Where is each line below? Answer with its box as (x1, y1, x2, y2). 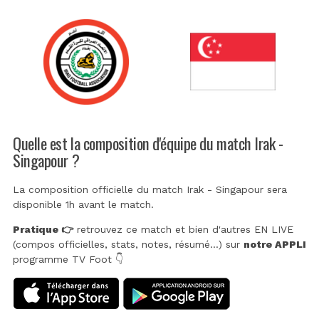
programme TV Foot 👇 (13, 253, 123, 266)
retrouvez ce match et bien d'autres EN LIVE (73, 224, 293, 236)
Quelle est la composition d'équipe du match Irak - (13, 130, 283, 155)
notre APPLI (244, 239, 306, 251)
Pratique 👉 (13, 224, 73, 236)
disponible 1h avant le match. (13, 199, 154, 211)
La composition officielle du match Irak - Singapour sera (13, 184, 287, 196)
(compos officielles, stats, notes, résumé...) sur (13, 239, 244, 251)
